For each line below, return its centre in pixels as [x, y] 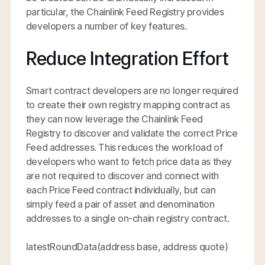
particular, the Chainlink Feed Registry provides [125, 12]
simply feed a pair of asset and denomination [120, 204]
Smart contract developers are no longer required [132, 90]
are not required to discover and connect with [122, 175]
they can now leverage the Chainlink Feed [114, 119]
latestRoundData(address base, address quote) [127, 246]
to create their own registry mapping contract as [128, 104]
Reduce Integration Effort [127, 58]
